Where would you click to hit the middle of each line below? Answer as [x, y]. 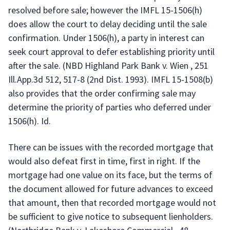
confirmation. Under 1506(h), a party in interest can [106, 38]
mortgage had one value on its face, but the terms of [110, 175]
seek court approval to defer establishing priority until [111, 52]
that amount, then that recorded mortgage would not [112, 203]
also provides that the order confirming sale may [102, 93]
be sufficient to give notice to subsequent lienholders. [111, 216]
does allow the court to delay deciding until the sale [108, 24]
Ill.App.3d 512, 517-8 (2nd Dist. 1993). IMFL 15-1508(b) [111, 79]
